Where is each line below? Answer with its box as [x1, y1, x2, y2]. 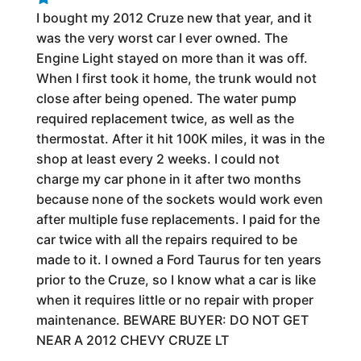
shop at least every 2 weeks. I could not [35, 151, 280, 168]
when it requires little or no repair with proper [35, 292, 313, 309]
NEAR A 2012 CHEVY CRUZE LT [35, 332, 229, 349]
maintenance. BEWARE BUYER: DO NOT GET [35, 312, 309, 329]
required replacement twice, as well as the [35, 110, 294, 127]
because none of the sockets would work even [35, 191, 323, 208]
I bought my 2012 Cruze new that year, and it [35, 10, 312, 27]
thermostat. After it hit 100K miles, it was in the [35, 131, 325, 147]
